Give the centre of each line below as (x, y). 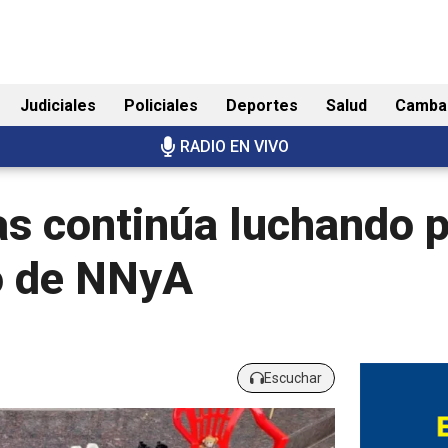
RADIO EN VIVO (234, 147)
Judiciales (58, 106)
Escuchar (292, 377)
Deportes (262, 106)
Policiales (161, 106)
